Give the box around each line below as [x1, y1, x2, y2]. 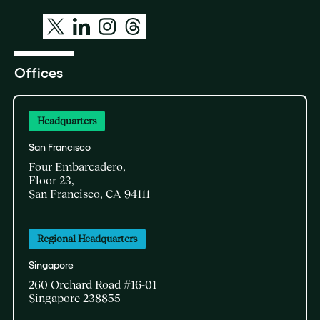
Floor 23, [29, 174, 74, 186]
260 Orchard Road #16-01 [29, 278, 156, 291]
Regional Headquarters [37, 233, 137, 244]
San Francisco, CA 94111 [29, 187, 150, 200]
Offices [14, 65, 63, 81]
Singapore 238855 [29, 291, 121, 304]
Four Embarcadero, [29, 160, 126, 173]
